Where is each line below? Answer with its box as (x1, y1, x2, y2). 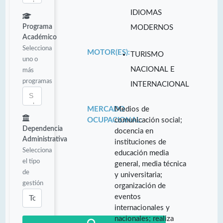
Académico (22, 33, 57, 41)
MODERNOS (130, 23, 174, 31)
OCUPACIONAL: (87, 116, 142, 124)
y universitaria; (114, 171, 163, 179)
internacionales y (114, 204, 170, 212)
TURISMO (130, 50, 164, 58)
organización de (114, 182, 166, 190)
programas (22, 77, 52, 85)
